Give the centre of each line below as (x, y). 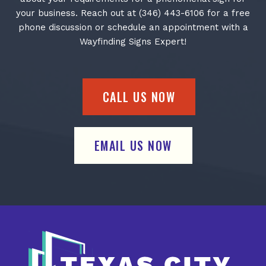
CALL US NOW (139, 97)
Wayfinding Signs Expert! (133, 42)
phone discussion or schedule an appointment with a (133, 28)
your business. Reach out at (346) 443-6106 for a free (133, 13)
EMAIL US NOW (133, 146)
